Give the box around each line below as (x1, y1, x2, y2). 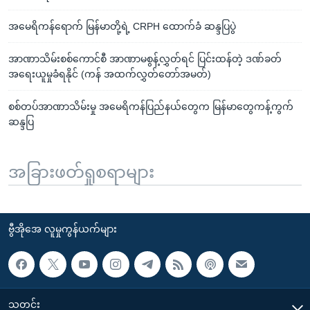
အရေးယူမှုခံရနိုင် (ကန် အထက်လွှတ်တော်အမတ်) (8, 68, 211, 80)
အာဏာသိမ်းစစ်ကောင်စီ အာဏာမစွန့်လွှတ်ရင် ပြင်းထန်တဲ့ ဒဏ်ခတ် (8, 53, 282, 64)
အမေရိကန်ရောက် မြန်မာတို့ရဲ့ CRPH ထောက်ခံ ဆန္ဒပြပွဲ (8, 20, 236, 32)
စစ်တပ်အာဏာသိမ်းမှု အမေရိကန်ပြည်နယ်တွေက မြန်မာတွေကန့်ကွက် (8, 100, 293, 112)
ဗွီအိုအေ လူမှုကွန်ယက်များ (8, 223, 117, 235)
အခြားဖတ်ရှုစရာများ (8, 162, 154, 181)
